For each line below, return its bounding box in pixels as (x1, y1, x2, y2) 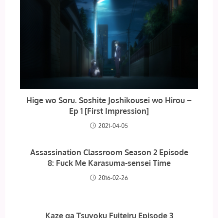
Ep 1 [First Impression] (69, 106, 149, 116)
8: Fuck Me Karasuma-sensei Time (47, 158, 171, 168)
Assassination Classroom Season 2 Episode (30, 147, 188, 157)
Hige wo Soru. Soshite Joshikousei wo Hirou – (26, 95, 192, 105)
